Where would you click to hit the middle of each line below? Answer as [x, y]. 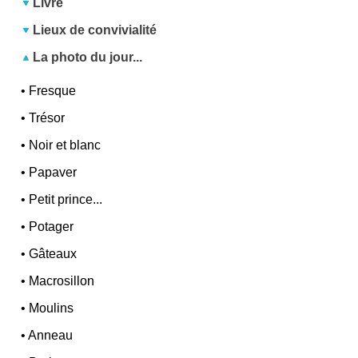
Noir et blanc [65, 145]
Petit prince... [66, 200]
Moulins [52, 308]
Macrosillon [62, 281]
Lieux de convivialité [95, 30]
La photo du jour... [86, 58]
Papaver [53, 173]
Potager [52, 227]
